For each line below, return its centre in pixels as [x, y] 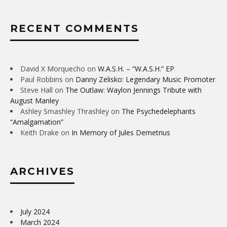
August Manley [34, 100]
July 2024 [35, 211]
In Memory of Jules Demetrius [121, 132]
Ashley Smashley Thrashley [65, 111]
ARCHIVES [42, 171]
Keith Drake [40, 132]
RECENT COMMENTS [74, 28]
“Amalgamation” [37, 122]
